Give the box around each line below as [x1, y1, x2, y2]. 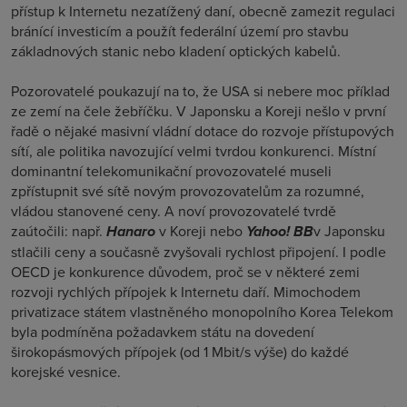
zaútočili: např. [11, 221, 106, 241]
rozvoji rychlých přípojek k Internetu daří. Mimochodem [11, 282, 361, 302]
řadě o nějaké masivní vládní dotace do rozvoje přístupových [11, 121, 394, 141]
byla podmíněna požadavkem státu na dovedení [11, 322, 314, 342]
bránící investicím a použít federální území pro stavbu [11, 21, 349, 41]
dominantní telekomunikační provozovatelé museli [11, 161, 332, 181]
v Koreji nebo [155, 221, 246, 241]
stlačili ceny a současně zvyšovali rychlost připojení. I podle [11, 242, 386, 262]
